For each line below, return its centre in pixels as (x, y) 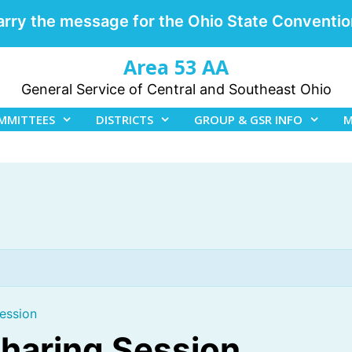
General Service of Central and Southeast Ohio (176, 89)
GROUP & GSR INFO (248, 119)
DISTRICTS (125, 119)
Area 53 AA (176, 67)
